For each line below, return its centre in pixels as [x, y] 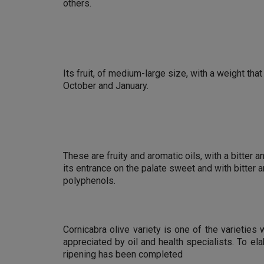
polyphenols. [89, 181]
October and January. [106, 86]
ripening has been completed [123, 254]
